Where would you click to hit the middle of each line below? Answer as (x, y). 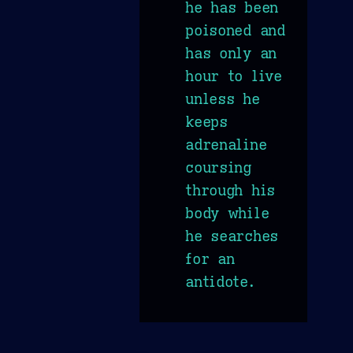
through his (230, 190)
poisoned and (235, 30)
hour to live (234, 75)
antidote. (220, 281)
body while (227, 212)
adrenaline (226, 144)
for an (210, 258)
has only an (231, 52)
